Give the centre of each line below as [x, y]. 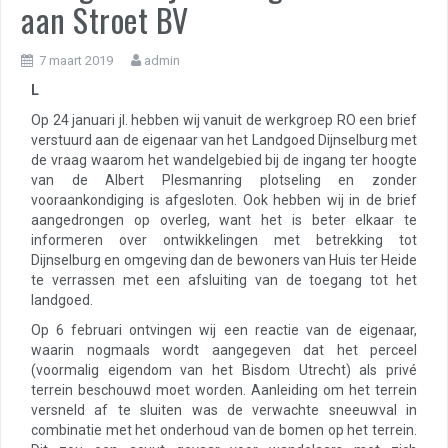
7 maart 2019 [76, 60]
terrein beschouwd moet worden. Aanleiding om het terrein [224, 390]
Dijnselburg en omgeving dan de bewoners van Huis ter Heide [224, 260]
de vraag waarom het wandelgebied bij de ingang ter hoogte [224, 160]
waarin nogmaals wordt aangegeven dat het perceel [224, 350]
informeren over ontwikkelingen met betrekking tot [224, 240]
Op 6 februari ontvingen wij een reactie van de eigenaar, [224, 330]
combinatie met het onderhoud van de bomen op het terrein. [224, 430]
